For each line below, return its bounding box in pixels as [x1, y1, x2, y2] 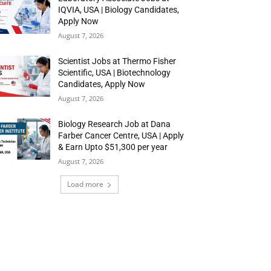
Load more [67, 179, 103, 189]
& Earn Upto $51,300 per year [58, 142, 168, 152]
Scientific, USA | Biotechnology [58, 68, 171, 77]
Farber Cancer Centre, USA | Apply [58, 131, 184, 140]
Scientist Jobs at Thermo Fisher [58, 56, 177, 66]
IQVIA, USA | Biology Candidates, [58, 5, 180, 15]
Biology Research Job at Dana [58, 119, 171, 129]
